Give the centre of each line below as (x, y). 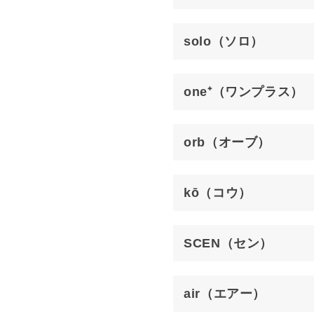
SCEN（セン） (228, 243)
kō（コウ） (218, 193)
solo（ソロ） (224, 41)
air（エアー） (225, 294)
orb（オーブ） (227, 142)
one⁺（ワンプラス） (244, 92)
